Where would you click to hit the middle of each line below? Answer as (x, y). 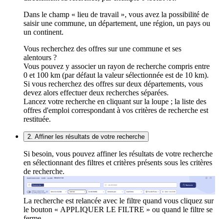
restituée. (37, 119)
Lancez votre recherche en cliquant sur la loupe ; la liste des (115, 102)
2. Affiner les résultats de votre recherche (86, 137)
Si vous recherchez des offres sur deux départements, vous (113, 84)
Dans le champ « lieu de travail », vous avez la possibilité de (116, 15)
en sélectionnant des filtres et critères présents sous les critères (118, 163)
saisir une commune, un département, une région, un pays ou (117, 23)
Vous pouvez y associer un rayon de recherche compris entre (117, 66)
